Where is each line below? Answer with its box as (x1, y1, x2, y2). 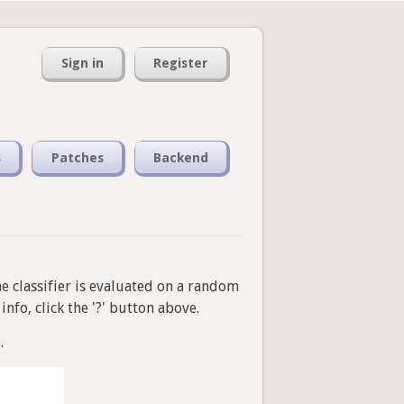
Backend (152, 150, 208, 165)
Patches (50, 150, 104, 165)
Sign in (60, 56, 104, 71)
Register (152, 56, 208, 71)
